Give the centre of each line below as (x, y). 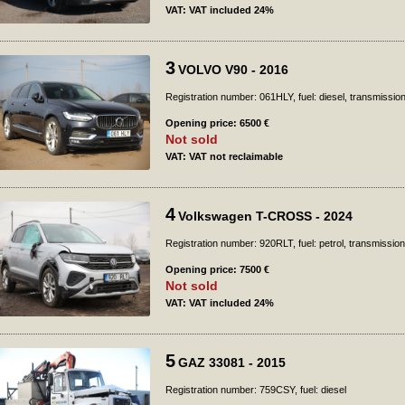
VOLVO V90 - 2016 (233, 70)
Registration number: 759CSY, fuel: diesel (256, 390)
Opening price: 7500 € (217, 269)
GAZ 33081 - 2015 (232, 363)
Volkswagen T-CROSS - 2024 (265, 216)
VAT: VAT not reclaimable (224, 156)
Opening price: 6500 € (217, 123)
